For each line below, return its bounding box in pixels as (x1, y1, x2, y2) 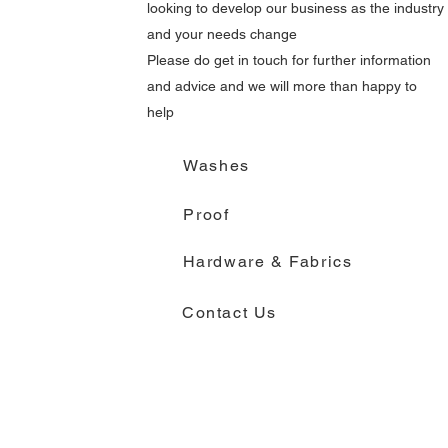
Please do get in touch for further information (147, 52, 432, 68)
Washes (183, 156, 250, 175)
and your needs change (147, 26, 302, 42)
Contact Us (181, 302, 277, 322)
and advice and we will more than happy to (147, 78, 418, 94)
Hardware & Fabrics (182, 251, 353, 271)
